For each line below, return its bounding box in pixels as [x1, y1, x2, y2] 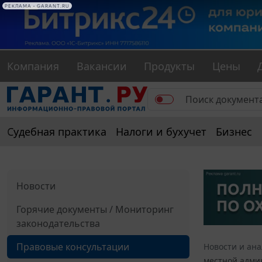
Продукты [144, 59, 195, 74]
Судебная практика [7, 125, 106, 139]
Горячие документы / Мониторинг [16, 203, 174, 216]
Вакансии [76, 59, 127, 74]
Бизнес [216, 125, 252, 139]
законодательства [16, 217, 100, 230]
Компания [7, 59, 59, 74]
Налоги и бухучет [116, 125, 206, 139]
